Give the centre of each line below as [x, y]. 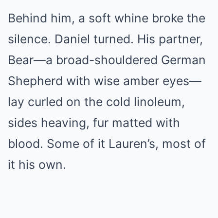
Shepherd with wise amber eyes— [105, 81]
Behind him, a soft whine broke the [107, 18]
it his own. [37, 165]
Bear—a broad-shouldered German [107, 60]
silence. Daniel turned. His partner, [105, 39]
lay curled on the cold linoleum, [96, 102]
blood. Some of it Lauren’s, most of [107, 144]
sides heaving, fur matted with [94, 123]
